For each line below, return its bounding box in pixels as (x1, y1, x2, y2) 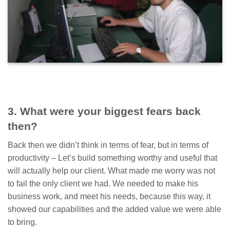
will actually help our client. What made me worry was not (8, 166, 215, 176)
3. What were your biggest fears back (8, 105, 201, 117)
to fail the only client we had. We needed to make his (8, 179, 198, 188)
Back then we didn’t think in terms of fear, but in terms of (8, 141, 208, 150)
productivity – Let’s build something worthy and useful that (8, 154, 217, 163)
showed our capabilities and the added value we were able (8, 205, 221, 214)
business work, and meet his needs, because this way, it (8, 192, 210, 201)
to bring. (8, 218, 37, 227)
